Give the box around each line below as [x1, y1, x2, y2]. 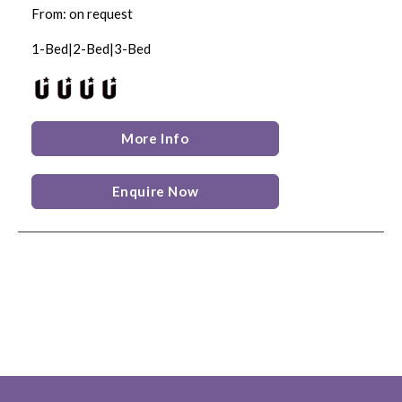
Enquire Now [111, 182, 199, 199]
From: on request [31, 4, 133, 22]
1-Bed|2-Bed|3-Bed [31, 39, 151, 57]
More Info [121, 129, 189, 146]
